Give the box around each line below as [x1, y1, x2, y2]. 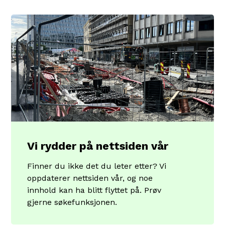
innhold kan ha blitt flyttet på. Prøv [27, 185, 162, 195]
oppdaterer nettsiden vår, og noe [27, 173, 153, 183]
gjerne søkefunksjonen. [27, 197, 118, 207]
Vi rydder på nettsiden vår [27, 140, 169, 152]
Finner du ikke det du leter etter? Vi [27, 161, 167, 171]
